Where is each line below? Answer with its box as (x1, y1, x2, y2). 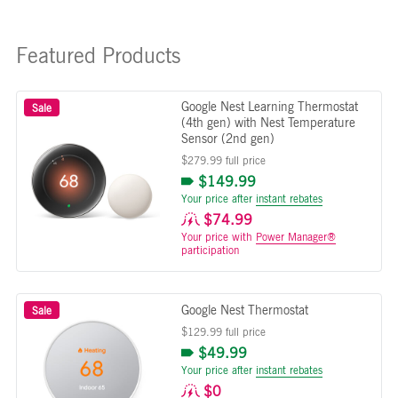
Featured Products (15, 42, 180, 68)
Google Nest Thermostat (180, 301, 308, 319)
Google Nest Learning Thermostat (180, 97, 358, 115)
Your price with (180, 228, 256, 243)
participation (180, 242, 239, 257)
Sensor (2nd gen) (180, 129, 275, 147)
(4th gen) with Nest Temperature (180, 113, 355, 131)
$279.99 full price (180, 152, 266, 167)
